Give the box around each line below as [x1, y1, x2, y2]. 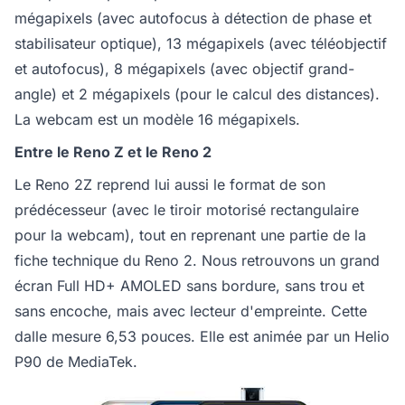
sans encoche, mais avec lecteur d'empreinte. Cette [14, 301, 367, 320]
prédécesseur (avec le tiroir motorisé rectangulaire [14, 200, 359, 219]
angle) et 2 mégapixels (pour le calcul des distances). [14, 84, 380, 103]
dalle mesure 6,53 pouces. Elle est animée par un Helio [14, 326, 390, 345]
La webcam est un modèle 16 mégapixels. [14, 109, 300, 128]
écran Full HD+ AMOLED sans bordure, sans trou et [14, 276, 364, 295]
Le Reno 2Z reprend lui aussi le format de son [14, 174, 325, 193]
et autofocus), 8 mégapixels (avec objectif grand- [14, 59, 354, 78]
